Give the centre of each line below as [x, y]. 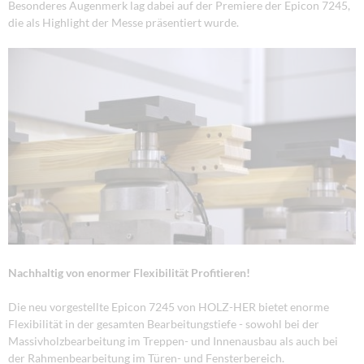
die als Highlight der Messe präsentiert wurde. [123, 22]
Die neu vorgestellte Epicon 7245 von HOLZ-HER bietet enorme [169, 306]
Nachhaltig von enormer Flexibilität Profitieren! [129, 272]
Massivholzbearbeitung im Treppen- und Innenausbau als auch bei [173, 340]
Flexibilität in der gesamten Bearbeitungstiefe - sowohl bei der [164, 323]
